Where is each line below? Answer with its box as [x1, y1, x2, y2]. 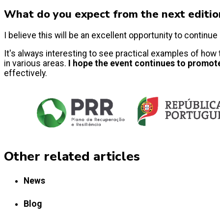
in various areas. [4, 58, 68, 69]
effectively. [4, 68, 47, 79]
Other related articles [4, 147, 140, 165]
